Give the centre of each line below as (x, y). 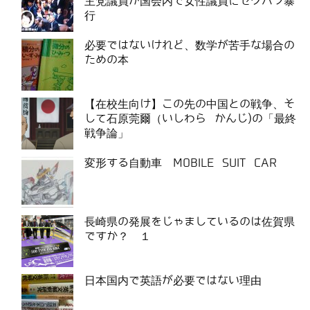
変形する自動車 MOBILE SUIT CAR (181, 163)
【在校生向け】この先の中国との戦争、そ (190, 104)
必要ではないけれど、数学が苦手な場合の (190, 45)
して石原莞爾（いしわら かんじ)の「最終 (190, 118)
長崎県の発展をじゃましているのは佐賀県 (190, 221)
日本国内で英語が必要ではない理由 (173, 280)
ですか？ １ (118, 236)
